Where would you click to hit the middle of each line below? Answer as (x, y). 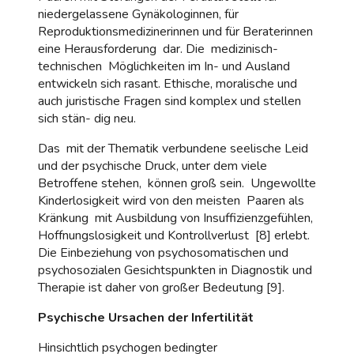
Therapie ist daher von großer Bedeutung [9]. (161, 287)
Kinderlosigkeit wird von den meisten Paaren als (171, 200)
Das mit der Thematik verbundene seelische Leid (173, 148)
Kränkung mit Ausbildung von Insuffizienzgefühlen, (175, 218)
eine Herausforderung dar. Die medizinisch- (158, 49)
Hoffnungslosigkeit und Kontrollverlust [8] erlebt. (174, 235)
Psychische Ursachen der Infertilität (146, 317)
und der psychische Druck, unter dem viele (153, 166)
